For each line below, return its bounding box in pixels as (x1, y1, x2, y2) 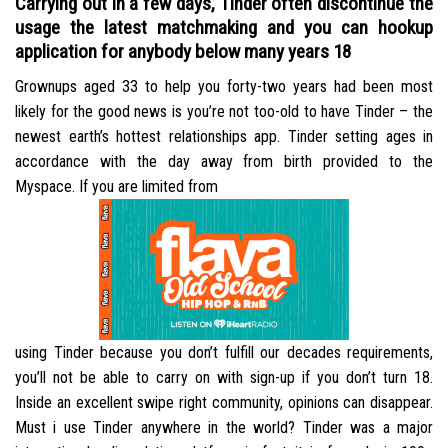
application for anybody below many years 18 (15, 40, 351, 64)
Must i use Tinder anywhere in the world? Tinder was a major (15, 418, 433, 438)
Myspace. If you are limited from (15, 176, 218, 196)
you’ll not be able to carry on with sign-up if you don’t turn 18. (15, 368, 433, 388)
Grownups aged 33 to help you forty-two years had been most (15, 76, 433, 96)
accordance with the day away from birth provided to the (15, 151, 433, 171)
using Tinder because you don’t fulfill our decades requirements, (15, 343, 433, 363)
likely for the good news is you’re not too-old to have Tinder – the (15, 101, 433, 121)
